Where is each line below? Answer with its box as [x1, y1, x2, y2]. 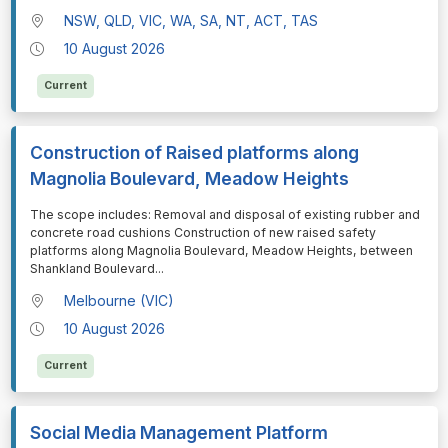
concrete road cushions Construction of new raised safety [29, 225, 376, 241]
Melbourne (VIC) [64, 292, 175, 310]
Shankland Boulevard [29, 261, 155, 277]
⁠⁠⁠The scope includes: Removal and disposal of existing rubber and [29, 207, 420, 223]
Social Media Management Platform [29, 422, 328, 444]
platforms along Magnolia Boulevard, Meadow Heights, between [29, 243, 413, 259]
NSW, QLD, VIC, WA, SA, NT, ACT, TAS [64, 12, 319, 30]
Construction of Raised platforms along [29, 142, 359, 164]
